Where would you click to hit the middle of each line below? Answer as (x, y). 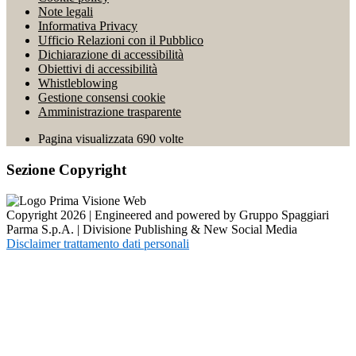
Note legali (66, 12)
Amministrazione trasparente (110, 112)
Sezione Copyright (66, 170)
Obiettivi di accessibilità (98, 69)
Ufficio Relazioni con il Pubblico (121, 41)
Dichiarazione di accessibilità (111, 55)
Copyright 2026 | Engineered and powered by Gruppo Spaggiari (168, 215)
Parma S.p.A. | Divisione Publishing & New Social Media (152, 229)
